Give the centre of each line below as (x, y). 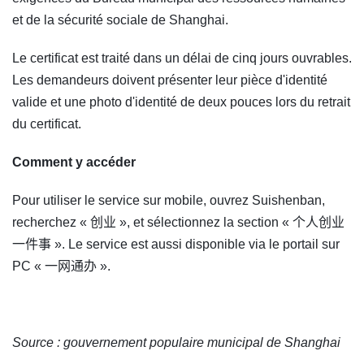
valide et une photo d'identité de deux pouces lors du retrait (181, 102)
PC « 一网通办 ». (61, 266)
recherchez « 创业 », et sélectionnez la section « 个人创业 (178, 222)
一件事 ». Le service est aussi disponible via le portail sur (176, 244)
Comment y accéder (74, 162)
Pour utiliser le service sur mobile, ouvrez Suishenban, (169, 200)
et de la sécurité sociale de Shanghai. (120, 19)
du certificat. (47, 123)
